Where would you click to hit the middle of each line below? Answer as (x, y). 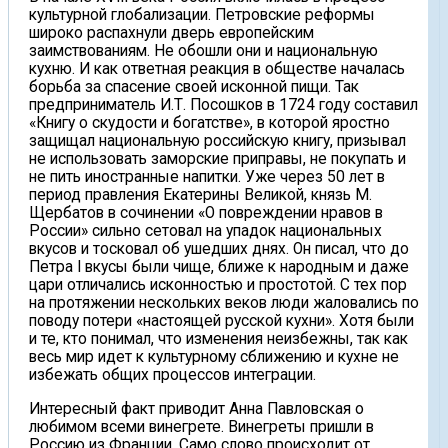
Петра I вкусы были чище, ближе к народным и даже (219, 267)
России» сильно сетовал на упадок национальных (205, 231)
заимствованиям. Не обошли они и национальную (203, 51)
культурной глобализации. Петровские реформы (202, 15)
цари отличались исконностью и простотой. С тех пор (218, 285)
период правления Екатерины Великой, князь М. (200, 195)
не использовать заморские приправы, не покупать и (217, 159)
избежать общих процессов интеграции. (172, 375)
